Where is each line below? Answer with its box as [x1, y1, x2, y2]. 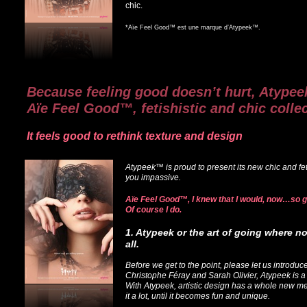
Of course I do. [125, 205, 182, 214]
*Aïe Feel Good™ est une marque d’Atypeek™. [125, 24, 260, 31]
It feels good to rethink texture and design [27, 130, 243, 142]
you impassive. [125, 173, 181, 182]
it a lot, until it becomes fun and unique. [125, 291, 270, 301]
